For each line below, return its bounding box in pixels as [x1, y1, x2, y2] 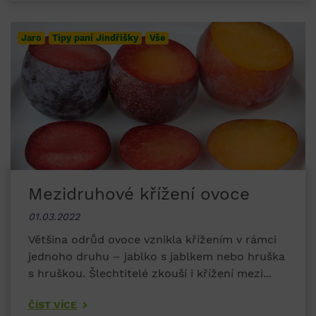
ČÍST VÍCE [28, 299, 77, 311]
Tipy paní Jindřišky [52, 32, 139, 44]
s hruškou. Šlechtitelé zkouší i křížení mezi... [28, 267, 272, 281]
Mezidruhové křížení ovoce [28, 184, 250, 205]
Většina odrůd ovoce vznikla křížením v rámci [28, 233, 276, 247]
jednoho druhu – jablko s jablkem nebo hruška [28, 250, 285, 264]
